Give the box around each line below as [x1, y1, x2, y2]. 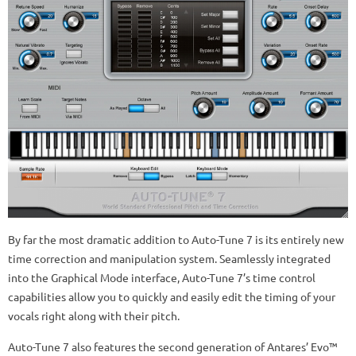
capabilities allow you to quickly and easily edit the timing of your [8, 289, 335, 304]
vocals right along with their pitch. [8, 308, 180, 323]
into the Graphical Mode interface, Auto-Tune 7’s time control [8, 270, 315, 285]
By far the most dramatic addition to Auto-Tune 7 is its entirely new [8, 232, 344, 247]
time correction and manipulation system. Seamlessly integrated [8, 251, 331, 266]
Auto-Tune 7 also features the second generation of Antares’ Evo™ [8, 339, 338, 354]
